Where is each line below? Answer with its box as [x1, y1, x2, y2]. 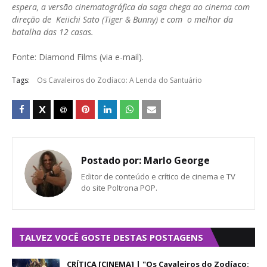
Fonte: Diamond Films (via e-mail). [12, 51, 144, 63]
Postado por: [81, 154, 141, 167]
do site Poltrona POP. [81, 182, 157, 193]
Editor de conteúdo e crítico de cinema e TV [81, 171, 235, 182]
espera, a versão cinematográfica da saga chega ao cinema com [12, 1, 250, 13]
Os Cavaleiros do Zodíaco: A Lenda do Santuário [37, 75, 202, 85]
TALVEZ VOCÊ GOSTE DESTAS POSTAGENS [19, 231, 203, 243]
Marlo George [141, 154, 210, 167]
